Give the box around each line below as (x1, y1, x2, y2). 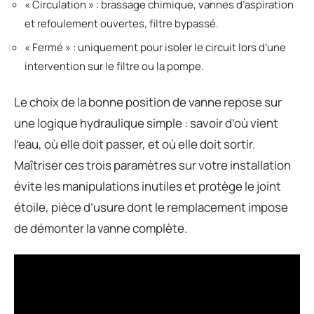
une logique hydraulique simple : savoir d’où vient (14, 114, 278, 131)
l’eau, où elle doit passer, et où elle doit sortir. (14, 135, 255, 152)
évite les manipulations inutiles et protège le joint (14, 177, 281, 194)
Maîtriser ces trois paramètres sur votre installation (14, 156, 291, 173)
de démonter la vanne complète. (14, 219, 187, 236)
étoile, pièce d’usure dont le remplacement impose (14, 198, 288, 215)
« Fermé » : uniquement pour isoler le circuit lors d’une (25, 40, 286, 55)
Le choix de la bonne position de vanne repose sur (14, 93, 282, 110)
